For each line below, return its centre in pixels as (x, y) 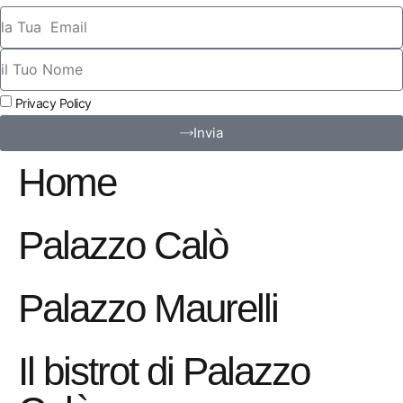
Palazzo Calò (123, 245)
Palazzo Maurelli (148, 308)
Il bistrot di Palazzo (164, 371)
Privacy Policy (53, 103)
